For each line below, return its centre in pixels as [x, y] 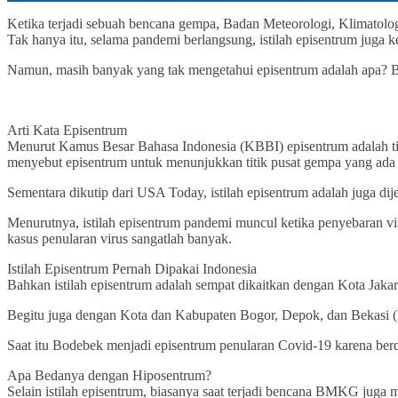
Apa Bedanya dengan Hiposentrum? [109, 376]
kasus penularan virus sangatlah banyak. [119, 239]
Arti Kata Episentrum [67, 131]
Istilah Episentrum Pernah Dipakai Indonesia [132, 269]
